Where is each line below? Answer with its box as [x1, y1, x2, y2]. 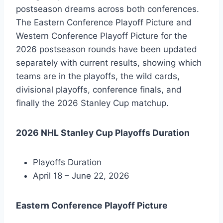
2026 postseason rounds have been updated [16, 44, 197, 55]
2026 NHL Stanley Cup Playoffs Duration [16, 127, 190, 138]
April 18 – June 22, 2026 [33, 171, 129, 181]
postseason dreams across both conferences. [16, 4, 199, 14]
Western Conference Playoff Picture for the [16, 31, 187, 41]
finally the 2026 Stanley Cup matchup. [16, 98, 169, 109]
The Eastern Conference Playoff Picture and [16, 17, 192, 28]
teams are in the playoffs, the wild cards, [16, 71, 180, 82]
